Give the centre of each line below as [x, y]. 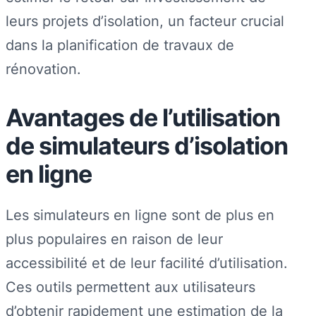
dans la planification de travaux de [120, 44]
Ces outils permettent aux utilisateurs [130, 286]
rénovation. [43, 68]
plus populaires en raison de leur [114, 238]
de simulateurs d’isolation [147, 146]
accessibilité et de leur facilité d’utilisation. [147, 262]
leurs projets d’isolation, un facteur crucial [145, 20]
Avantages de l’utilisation [143, 118]
